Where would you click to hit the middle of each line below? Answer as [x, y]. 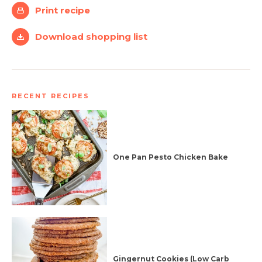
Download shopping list [91, 37]
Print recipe [63, 10]
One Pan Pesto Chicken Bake [171, 157]
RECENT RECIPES [51, 96]
